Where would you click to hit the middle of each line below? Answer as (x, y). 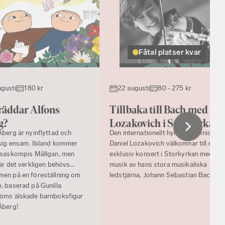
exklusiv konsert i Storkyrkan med (161, 154)
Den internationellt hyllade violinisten (165, 133)
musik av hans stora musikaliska (158, 165)
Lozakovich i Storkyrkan (165, 124)
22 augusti (134, 88)
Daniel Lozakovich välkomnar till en (162, 144)
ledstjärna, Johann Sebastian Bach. (162, 175)
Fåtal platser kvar (170, 52)
